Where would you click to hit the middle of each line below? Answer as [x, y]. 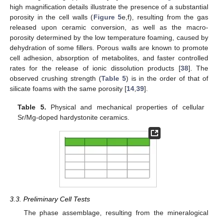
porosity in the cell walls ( [52, 17]
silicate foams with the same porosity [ [68, 88]
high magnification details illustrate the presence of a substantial [109, 7]
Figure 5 [108, 17]
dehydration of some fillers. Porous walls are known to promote [109, 47]
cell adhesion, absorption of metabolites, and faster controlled [109, 58]
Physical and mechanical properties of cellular [125, 107]
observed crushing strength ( [55, 78]
